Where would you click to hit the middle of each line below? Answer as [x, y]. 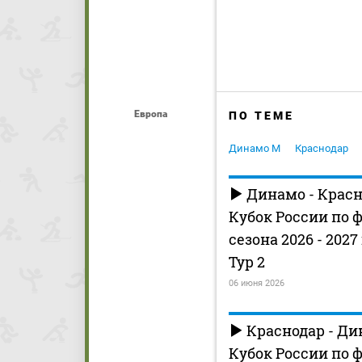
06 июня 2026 [257, 284]
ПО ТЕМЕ [261, 116]
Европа [150, 114]
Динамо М [255, 149]
